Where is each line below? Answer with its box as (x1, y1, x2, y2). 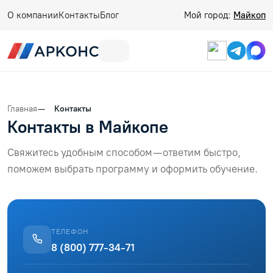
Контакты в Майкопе (7, 116, 168, 137)
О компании (7, 10, 58, 21)
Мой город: (184, 10, 233, 21)
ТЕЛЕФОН (51, 227, 90, 236)
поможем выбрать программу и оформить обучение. (7, 162, 258, 175)
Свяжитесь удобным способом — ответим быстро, (7, 146, 241, 158)
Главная (7, 103, 37, 114)
